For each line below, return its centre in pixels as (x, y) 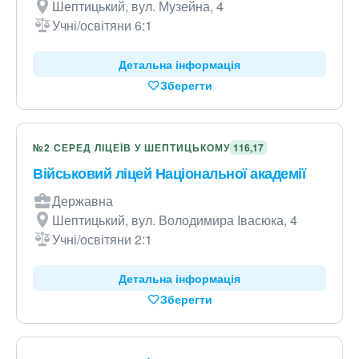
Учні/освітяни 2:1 (102, 239)
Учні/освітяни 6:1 (102, 25)
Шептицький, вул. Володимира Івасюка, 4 (175, 220)
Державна (83, 201)
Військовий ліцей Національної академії (169, 173)
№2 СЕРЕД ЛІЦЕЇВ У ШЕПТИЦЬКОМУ (131, 147)
